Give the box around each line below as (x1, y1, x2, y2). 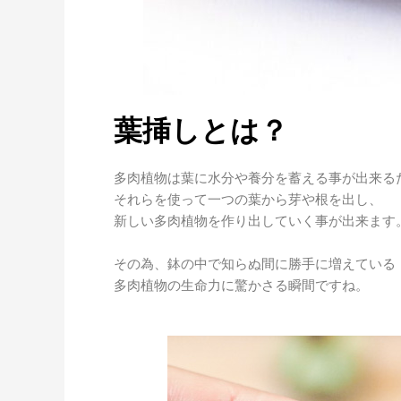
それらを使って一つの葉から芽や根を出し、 (114, 192, 382, 208)
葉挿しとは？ (114, 114, 288, 148)
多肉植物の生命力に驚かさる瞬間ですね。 (114, 277, 369, 294)
